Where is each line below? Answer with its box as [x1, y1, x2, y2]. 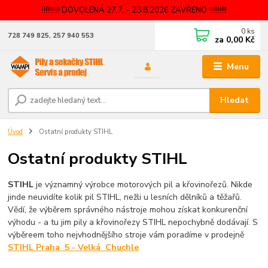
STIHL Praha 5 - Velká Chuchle [8, 242, 139, 254]
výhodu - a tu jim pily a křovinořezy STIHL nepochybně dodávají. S [8, 217, 258, 229]
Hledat [220, 95, 249, 106]
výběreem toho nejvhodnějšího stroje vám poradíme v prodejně [8, 229, 245, 241]
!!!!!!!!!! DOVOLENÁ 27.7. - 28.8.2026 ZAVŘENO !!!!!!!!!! [41, 4, 227, 16]
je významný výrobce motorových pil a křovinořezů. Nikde [33, 179, 253, 191]
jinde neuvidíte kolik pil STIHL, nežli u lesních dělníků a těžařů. [8, 191, 242, 203]
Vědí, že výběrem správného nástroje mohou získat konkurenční [8, 204, 248, 216]
